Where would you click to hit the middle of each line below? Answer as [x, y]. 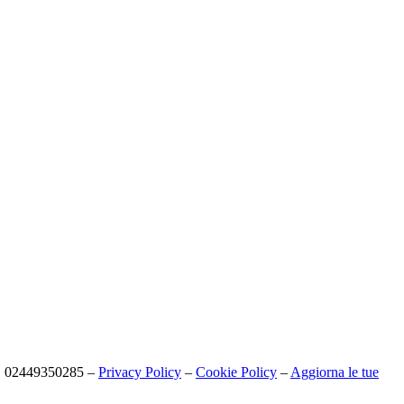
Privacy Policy [140, 372]
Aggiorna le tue [335, 372]
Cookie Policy [236, 372]
